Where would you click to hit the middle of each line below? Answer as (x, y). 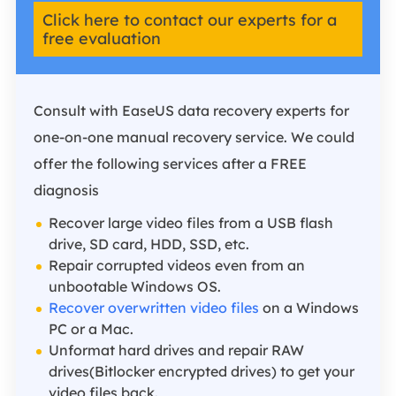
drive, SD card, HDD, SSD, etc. (148, 244)
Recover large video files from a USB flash (190, 223)
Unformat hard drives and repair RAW (176, 350)
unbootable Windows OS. (134, 287)
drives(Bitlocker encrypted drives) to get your (201, 372)
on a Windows (308, 308)
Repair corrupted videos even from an (176, 266)
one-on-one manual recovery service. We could (194, 137)
